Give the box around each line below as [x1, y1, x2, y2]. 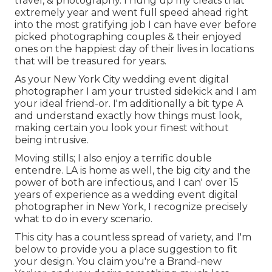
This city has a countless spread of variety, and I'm [15, 231, 251, 243]
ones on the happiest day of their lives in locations [15, 43, 254, 55]
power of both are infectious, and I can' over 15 [15, 177, 239, 189]
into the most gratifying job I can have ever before [15, 19, 257, 31]
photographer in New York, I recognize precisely [15, 201, 248, 213]
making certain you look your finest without [15, 122, 229, 134]
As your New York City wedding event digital [15, 73, 229, 86]
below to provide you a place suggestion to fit [15, 243, 237, 256]
